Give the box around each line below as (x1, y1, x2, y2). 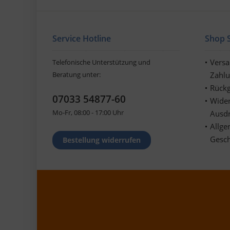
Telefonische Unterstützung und (52, 57, 150, 67)
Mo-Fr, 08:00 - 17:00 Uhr (52, 107, 124, 117)
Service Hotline (52, 32, 111, 44)
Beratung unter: (52, 69, 101, 79)
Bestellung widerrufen (63, 135, 141, 145)
